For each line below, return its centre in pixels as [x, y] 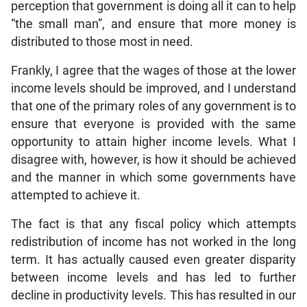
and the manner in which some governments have [153, 178]
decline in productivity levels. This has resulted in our [153, 296]
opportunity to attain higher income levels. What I [153, 142]
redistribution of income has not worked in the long [153, 242]
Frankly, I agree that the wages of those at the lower [153, 71]
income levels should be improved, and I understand [153, 89]
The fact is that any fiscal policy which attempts [153, 224]
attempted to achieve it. [75, 196]
